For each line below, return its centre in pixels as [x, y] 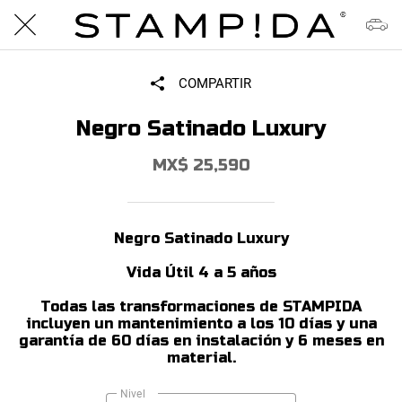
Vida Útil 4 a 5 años [201, 272]
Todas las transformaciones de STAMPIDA [201, 306]
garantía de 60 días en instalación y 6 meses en [201, 341]
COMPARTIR [214, 83]
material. [201, 358]
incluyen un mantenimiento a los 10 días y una [201, 323]
